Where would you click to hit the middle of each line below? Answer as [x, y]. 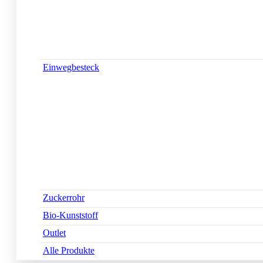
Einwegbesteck [71, 68]
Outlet [54, 233]
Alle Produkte [69, 251]
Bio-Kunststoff [70, 215]
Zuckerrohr [64, 198]
